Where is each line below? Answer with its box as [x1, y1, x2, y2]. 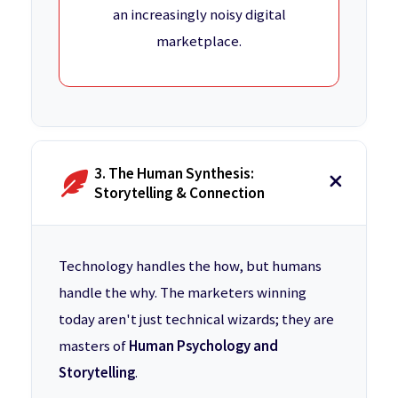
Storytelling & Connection [94, 182, 265, 203]
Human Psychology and [129, 335, 278, 355]
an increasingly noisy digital [112, 4, 286, 24]
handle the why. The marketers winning [59, 282, 306, 302]
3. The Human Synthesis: [94, 163, 254, 183]
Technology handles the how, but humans [59, 255, 322, 275]
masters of [59, 335, 129, 355]
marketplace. [156, 30, 242, 51]
